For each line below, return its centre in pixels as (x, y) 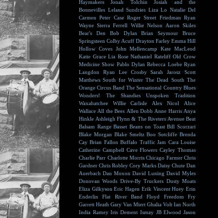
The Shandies (123, 95)
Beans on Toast (147, 127)
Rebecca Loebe (164, 64)
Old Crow (184, 56)
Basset (120, 127)
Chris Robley (113, 165)
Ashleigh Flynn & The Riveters (131, 119)
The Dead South (165, 80)
